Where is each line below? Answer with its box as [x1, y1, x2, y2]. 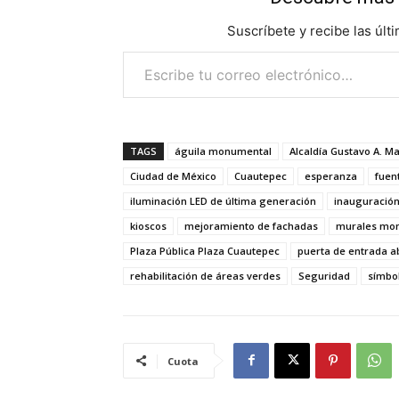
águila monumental [175, 143, 272, 158]
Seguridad [298, 268, 350, 282]
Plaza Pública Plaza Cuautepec [130, 243, 280, 257]
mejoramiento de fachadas [184, 218, 318, 232]
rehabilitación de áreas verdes [130, 268, 281, 282]
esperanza [305, 168, 357, 183]
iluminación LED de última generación [130, 193, 316, 208]
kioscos [130, 218, 167, 232]
